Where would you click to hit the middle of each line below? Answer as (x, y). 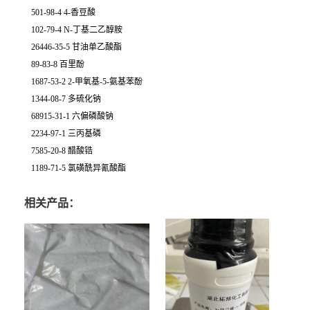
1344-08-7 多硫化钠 (66, 99)
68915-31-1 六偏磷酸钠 (72, 116)
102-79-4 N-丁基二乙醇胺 (77, 30)
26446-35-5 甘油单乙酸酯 (76, 47)
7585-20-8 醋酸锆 (62, 151)
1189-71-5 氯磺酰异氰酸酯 (79, 168)
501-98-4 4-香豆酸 (63, 12)
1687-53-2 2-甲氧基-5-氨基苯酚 (87, 82)
